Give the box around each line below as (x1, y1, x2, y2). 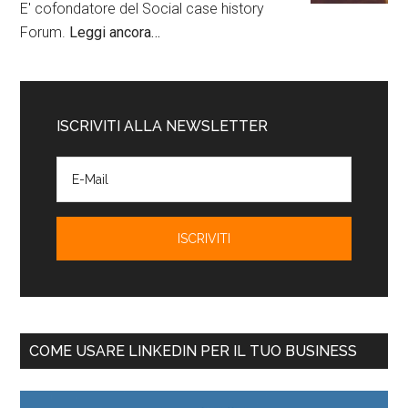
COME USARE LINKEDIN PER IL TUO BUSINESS (29, 342, 358, 360)
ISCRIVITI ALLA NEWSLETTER (56, 117, 269, 135)
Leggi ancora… (69, 24, 161, 41)
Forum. (20, 24, 70, 41)
